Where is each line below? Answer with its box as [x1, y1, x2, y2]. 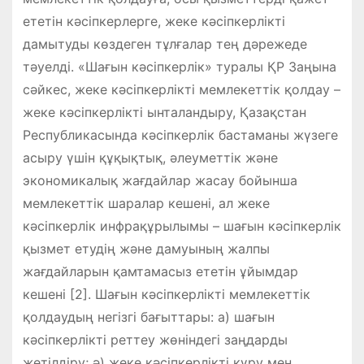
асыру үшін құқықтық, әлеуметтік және [22, 149, 278, 166]
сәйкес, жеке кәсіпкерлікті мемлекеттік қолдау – [22, 80, 340, 97]
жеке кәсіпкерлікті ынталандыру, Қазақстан [22, 103, 306, 120]
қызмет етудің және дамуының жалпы [22, 240, 270, 257]
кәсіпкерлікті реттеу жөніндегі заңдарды [22, 331, 288, 348]
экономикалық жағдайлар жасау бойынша [22, 171, 297, 188]
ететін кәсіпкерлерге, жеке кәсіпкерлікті [22, 12, 285, 29]
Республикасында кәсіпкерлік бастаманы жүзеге [22, 126, 338, 143]
